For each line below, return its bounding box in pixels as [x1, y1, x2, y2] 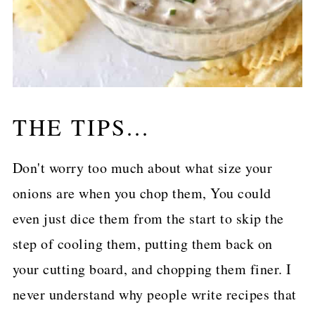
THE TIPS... [12, 112, 150, 143]
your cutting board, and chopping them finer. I [12, 259, 292, 279]
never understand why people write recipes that [12, 285, 297, 304]
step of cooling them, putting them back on [12, 234, 273, 254]
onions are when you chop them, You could [12, 184, 271, 203]
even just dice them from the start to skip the [12, 209, 284, 229]
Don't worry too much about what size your [12, 158, 273, 178]
